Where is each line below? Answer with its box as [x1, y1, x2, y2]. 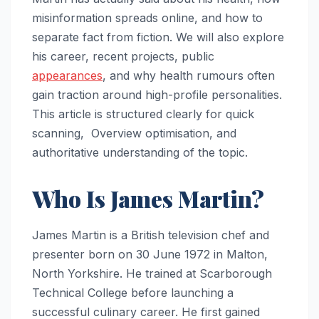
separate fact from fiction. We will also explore [32, 29, 284, 44]
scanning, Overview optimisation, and [32, 125, 236, 140]
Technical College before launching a [32, 285, 234, 300]
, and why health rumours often [103, 68, 275, 83]
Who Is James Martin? [32, 182, 264, 214]
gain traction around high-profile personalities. [32, 87, 282, 102]
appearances [32, 68, 103, 83]
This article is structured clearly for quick [32, 106, 254, 121]
